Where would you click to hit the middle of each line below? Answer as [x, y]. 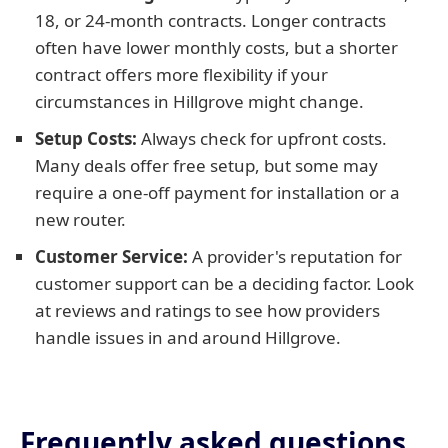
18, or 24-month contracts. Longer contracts [210, 20]
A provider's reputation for [295, 256]
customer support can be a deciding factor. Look [224, 283]
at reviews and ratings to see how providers [207, 310]
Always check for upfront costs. [262, 138]
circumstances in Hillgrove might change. [199, 101]
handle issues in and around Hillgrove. [188, 337]
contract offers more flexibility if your [181, 74]
